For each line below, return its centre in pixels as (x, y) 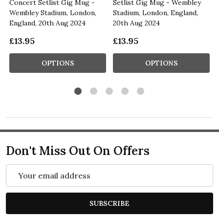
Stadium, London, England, (155, 13)
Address (21, 182)
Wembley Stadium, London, (53, 13)
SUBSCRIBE (109, 204)
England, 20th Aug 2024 (47, 23)
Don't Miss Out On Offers (78, 151)
